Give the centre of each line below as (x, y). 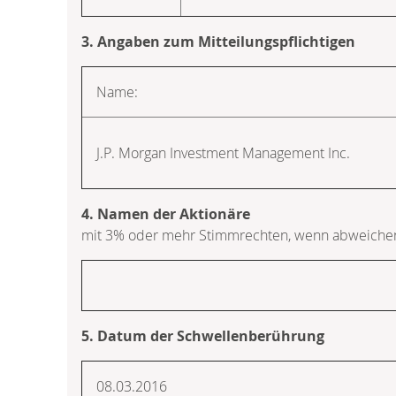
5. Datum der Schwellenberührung (203, 335)
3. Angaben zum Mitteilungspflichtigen (218, 41)
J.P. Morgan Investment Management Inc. (223, 152)
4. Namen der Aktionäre (166, 213)
